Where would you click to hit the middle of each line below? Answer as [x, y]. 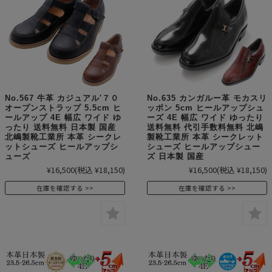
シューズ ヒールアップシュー [204, 147]
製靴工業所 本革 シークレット [205, 137]
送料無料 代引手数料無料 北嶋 [205, 127]
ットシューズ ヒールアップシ [62, 147]
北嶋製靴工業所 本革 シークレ [63, 137]
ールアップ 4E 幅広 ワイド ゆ [63, 118]
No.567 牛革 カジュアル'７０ [62, 98]
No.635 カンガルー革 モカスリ [207, 98]
